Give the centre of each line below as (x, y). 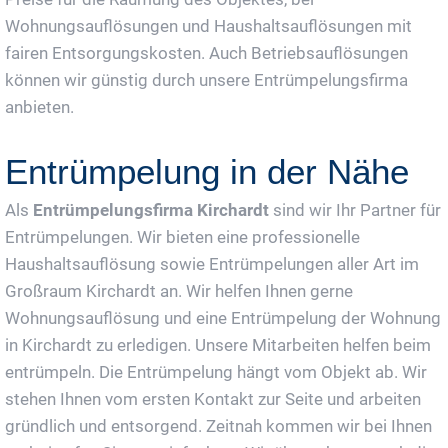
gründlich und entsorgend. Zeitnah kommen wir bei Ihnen (218, 425)
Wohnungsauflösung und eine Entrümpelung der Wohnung (223, 317)
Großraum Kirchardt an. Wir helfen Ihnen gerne (179, 290)
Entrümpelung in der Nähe (207, 171)
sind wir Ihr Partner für (355, 209)
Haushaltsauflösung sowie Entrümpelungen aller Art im (212, 263)
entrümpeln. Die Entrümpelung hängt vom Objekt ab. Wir (216, 371)
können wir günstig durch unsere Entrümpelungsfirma (206, 79)
